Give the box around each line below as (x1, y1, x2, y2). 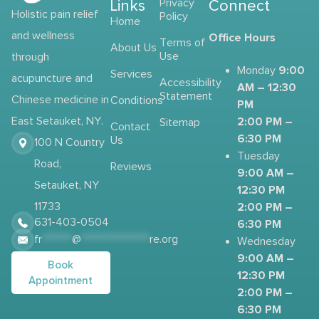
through (11, 51, 49, 63)
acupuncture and (11, 72, 93, 85)
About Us (110, 41, 157, 54)
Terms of (159, 36, 205, 49)
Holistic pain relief (11, 8, 98, 21)
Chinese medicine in (11, 93, 109, 106)
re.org (150, 233, 178, 246)
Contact (110, 120, 150, 133)
